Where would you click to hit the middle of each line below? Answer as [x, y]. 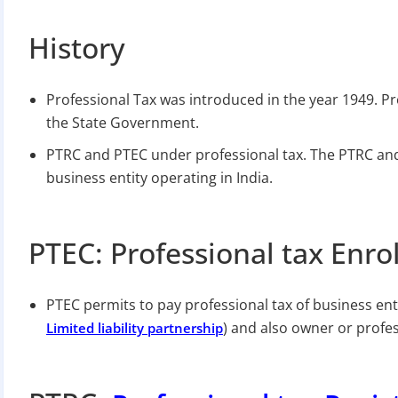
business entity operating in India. [159, 177]
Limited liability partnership [135, 327]
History [77, 47]
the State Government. [123, 122]
